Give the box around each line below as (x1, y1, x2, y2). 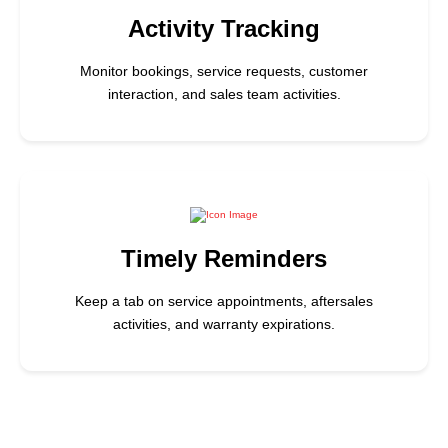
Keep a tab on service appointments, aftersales (75, 292, 373, 309)
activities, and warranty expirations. (113, 315, 335, 332)
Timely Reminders (121, 244, 327, 272)
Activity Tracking (128, 15, 320, 43)
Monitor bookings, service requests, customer (80, 63, 368, 80)
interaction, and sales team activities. (107, 86, 341, 103)
